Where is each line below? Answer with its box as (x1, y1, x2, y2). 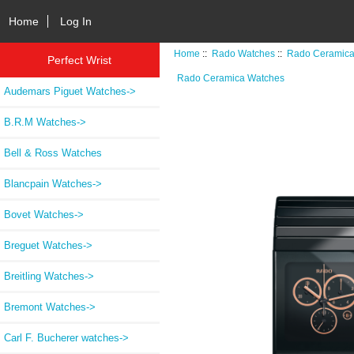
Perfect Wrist (47, 53, 112, 66)
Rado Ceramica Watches (176, 72, 284, 83)
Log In (60, 14, 92, 28)
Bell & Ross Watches (4, 146, 102, 159)
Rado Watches (212, 47, 276, 58)
